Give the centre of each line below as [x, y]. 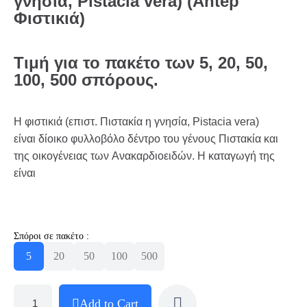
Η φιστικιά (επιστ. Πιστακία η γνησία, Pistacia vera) [136, 121]
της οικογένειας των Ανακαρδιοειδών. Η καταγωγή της [144, 156]
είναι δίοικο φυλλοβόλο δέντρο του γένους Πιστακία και [146, 138]
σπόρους [118, 79]
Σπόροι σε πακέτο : [51, 236]
